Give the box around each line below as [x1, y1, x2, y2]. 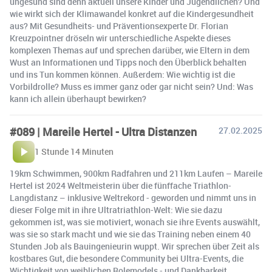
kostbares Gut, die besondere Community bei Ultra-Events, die [10, 253, 243, 265]
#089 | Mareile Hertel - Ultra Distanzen [10, 124, 197, 140]
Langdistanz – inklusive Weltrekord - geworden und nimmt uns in [10, 192, 256, 204]
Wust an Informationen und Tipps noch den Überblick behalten [10, 56, 246, 69]
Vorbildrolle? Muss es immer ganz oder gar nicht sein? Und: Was [10, 81, 253, 93]
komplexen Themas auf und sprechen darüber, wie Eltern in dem [10, 44, 250, 56]
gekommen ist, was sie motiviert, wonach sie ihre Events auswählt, [10, 216, 260, 228]
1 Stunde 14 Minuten [35, 146, 114, 158]
